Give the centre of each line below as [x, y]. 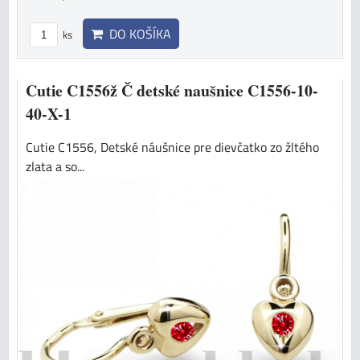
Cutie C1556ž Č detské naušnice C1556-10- [172, 90]
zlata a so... [55, 166]
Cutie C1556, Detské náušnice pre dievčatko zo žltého [172, 147]
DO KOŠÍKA [137, 33]
